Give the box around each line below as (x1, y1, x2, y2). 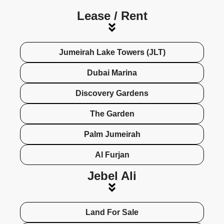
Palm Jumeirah (83, 130, 140, 139)
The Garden (89, 109, 134, 118)
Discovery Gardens (75, 89, 148, 98)
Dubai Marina (87, 68, 137, 77)
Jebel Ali (87, 169, 136, 183)
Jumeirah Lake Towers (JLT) (58, 48, 165, 57)
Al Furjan (94, 150, 129, 159)
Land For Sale (85, 208, 138, 217)
